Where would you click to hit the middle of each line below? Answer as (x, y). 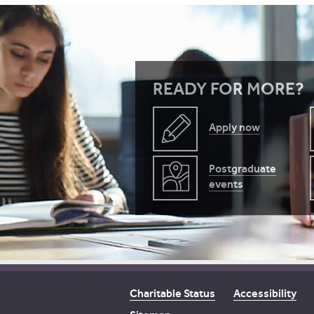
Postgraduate (243, 169)
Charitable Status (172, 293)
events (226, 184)
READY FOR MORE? (228, 89)
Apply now (234, 127)
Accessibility (265, 293)
